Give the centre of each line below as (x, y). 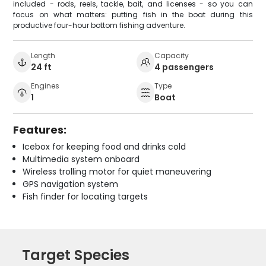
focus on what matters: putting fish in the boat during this (133, 14)
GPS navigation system (71, 184)
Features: (40, 129)
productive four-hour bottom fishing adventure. (99, 25)
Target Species (76, 255)
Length (43, 55)
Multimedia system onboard (81, 159)
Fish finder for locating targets (85, 196)
